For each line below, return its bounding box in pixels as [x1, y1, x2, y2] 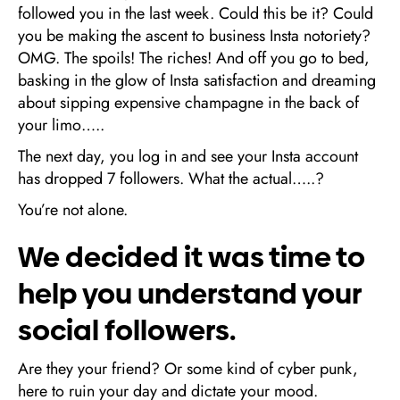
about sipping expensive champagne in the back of [18, 91, 359, 114]
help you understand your [18, 274, 361, 313]
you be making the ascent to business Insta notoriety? [18, 24, 371, 47]
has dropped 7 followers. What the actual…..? [18, 167, 324, 190]
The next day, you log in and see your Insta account [18, 145, 358, 168]
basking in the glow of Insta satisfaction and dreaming [18, 69, 376, 92]
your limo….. [18, 113, 104, 137]
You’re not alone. [18, 198, 128, 221]
